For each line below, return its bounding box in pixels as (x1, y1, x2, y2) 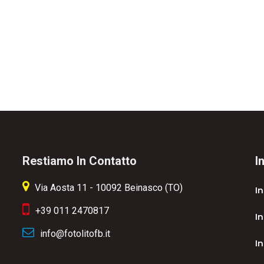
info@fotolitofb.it (39, 228, 110, 239)
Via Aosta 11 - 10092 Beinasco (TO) (34, 182, 183, 193)
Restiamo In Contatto (22, 154, 137, 168)
